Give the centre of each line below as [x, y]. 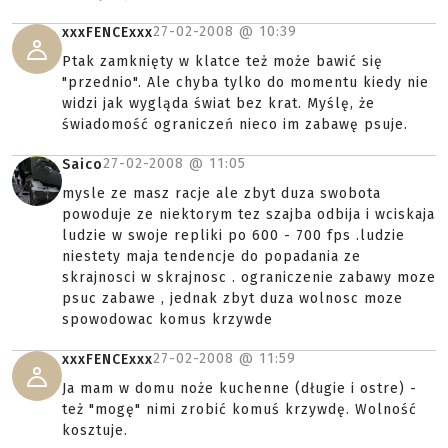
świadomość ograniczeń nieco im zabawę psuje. [235, 124]
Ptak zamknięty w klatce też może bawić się [222, 61]
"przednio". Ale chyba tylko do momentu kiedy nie [245, 82]
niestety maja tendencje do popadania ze [211, 256]
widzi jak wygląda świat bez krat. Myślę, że [218, 103]
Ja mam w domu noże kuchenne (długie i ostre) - [239, 388]
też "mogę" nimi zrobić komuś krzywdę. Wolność [239, 409]
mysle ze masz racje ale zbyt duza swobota [221, 193]
